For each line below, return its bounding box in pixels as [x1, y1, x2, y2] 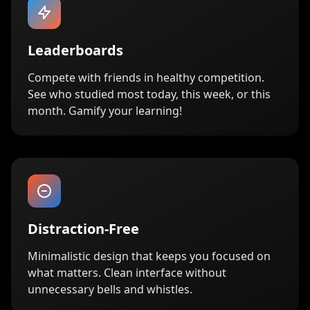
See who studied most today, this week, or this [28, 86, 271, 102]
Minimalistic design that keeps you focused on [28, 248, 271, 264]
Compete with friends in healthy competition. [28, 69, 264, 85]
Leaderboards [28, 40, 123, 60]
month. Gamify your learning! [28, 102, 182, 118]
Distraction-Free [28, 219, 139, 238]
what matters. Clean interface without [28, 264, 226, 280]
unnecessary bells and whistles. [28, 281, 192, 297]
